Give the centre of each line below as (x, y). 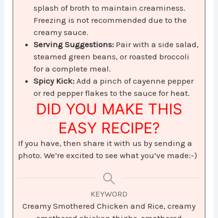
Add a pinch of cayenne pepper (134, 81)
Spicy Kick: (54, 81)
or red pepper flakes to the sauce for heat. (112, 93)
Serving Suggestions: (74, 45)
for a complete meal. (73, 69)
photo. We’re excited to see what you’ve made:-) (108, 155)
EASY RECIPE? (109, 128)
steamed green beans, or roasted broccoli (112, 57)
